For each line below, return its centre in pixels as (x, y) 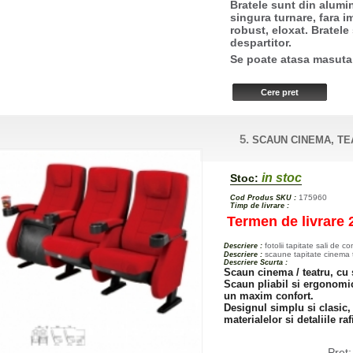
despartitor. (263, 42)
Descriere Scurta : (256, 263)
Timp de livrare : (260, 205)
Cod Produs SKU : (264, 197)
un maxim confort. (269, 296)
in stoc (281, 177)
